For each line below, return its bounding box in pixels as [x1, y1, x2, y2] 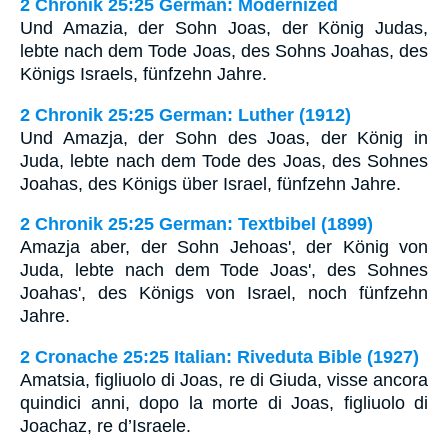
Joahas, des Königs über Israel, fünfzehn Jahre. [20, 173, 401, 194]
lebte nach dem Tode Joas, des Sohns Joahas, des [20, 41, 428, 62]
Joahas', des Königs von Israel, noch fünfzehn [20, 283, 428, 304]
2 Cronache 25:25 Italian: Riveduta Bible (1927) [20, 347, 419, 368]
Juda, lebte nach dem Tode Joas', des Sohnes [20, 260, 428, 281]
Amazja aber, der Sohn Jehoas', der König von [20, 237, 428, 258]
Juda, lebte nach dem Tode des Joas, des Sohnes [20, 150, 428, 171]
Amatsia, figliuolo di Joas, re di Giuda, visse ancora [20, 370, 428, 391]
